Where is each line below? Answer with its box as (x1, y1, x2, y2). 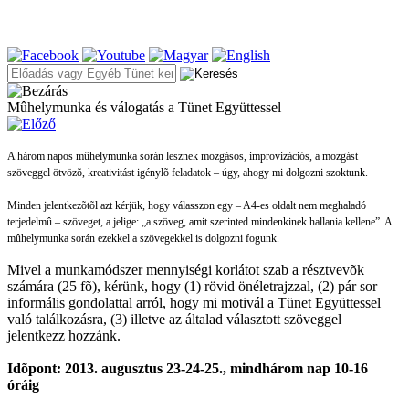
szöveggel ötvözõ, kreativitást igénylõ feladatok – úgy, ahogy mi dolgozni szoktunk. (7, 166, 368, 179)
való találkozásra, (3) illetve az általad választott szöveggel (7, 311, 341, 327)
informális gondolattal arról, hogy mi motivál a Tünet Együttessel (7, 295, 381, 310)
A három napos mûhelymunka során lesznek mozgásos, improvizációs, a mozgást (7, 150, 358, 163)
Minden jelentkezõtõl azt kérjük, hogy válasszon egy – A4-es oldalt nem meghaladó (7, 199, 366, 212)
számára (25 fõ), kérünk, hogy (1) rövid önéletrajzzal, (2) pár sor (7, 278, 377, 294)
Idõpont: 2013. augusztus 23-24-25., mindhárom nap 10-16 (7, 361, 368, 376)
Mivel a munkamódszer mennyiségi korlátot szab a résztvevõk (7, 262, 364, 278)
